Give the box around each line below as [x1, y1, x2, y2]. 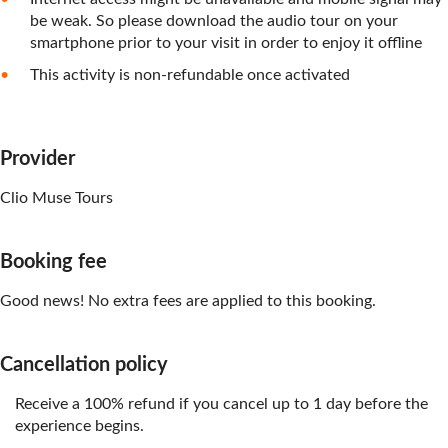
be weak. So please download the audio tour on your [30, 13, 398, 29]
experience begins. [15, 418, 144, 434]
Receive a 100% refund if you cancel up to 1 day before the [15, 396, 428, 412]
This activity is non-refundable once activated [30, 67, 350, 83]
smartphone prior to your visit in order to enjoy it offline [30, 35, 422, 51]
